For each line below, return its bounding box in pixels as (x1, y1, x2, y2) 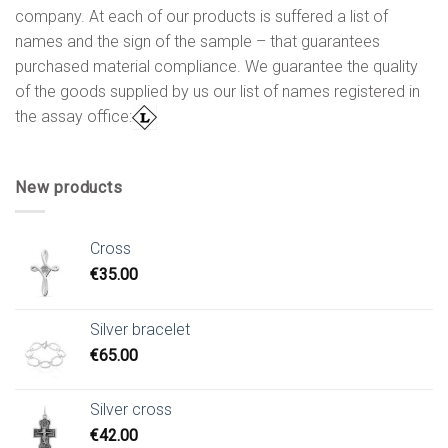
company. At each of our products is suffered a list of (15, 6, 388, 26)
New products (15, 177, 123, 197)
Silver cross (90, 400, 172, 420)
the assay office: (15, 106, 132, 126)
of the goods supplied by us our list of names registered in (15, 81, 420, 101)
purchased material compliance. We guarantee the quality (15, 56, 418, 76)
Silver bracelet (90, 320, 190, 340)
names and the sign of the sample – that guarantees (15, 31, 380, 51)
